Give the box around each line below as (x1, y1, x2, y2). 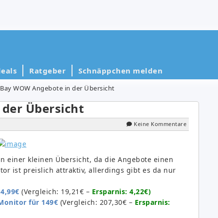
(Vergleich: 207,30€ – (58, 198, 132, 207)
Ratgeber (29, 65, 66, 75)
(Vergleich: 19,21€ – (19, 187, 92, 197)
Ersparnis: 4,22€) (91, 187, 151, 197)
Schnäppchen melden (78, 65, 163, 75)
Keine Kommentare (134, 120, 186, 127)
